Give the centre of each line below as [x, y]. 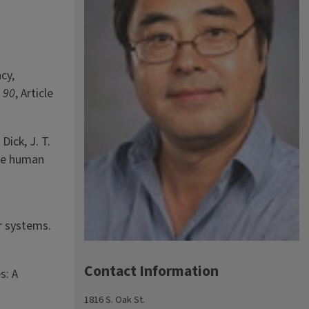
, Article [34, 93]
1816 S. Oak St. [115, 300]
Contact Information [152, 271]
